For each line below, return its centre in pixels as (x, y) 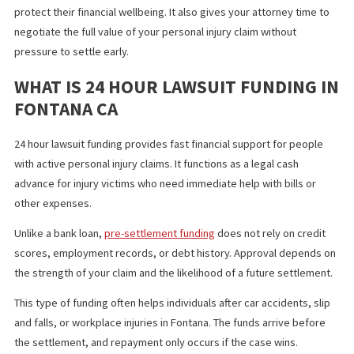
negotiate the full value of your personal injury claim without (173, 114)
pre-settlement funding (177, 338)
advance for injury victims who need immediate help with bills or (184, 282)
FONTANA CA (73, 200)
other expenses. (60, 305)
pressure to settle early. (80, 136)
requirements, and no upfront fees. (110, 37)
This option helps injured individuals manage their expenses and (183, 70)
